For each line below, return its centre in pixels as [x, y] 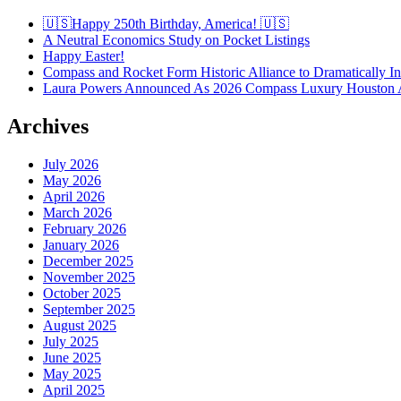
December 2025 [88, 261]
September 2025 [89, 310]
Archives [48, 127]
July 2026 [71, 165]
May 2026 [72, 181]
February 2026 [85, 229]
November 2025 [89, 277]
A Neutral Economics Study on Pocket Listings [176, 40]
